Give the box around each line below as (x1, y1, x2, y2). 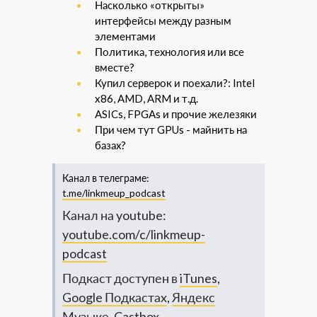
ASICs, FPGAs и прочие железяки (95, 108, 257, 120)
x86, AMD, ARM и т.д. (95, 92, 198, 105)
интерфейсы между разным (95, 14, 231, 27)
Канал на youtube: (62, 207, 166, 223)
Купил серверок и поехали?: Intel (95, 76, 255, 89)
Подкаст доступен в (62, 270, 180, 286)
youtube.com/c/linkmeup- (62, 226, 205, 242)
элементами (95, 30, 156, 42)
